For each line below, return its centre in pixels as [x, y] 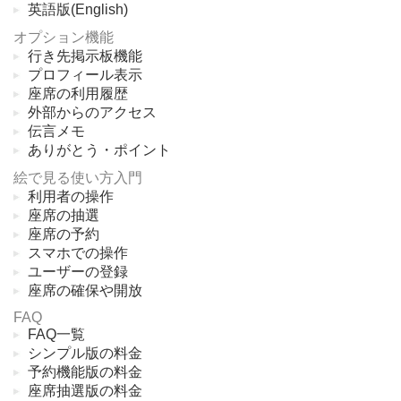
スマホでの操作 [78, 253]
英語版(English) [78, 10]
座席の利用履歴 [78, 94]
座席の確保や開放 [85, 291]
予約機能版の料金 [85, 372]
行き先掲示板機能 [85, 56]
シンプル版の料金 [85, 354]
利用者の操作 [71, 197]
